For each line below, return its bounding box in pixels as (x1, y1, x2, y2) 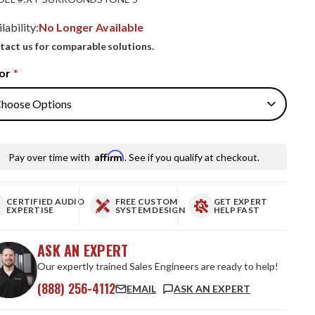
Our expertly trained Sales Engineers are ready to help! (37, 260, 278, 273)
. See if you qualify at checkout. (124, 150, 259, 163)
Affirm (95, 149, 124, 162)
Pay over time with (8, 150, 92, 163)
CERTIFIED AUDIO (6, 196, 84, 207)
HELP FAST (213, 205, 260, 216)
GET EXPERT (213, 196, 268, 207)
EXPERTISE (6, 205, 54, 216)
